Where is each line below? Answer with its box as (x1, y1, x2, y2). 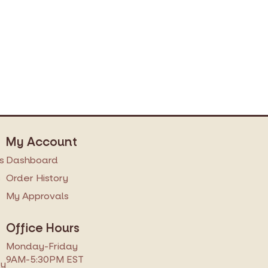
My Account (6, 135, 77, 151)
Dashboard (6, 154, 58, 167)
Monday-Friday (6, 240, 78, 253)
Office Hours (6, 221, 80, 237)
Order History (6, 172, 68, 185)
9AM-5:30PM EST (6, 253, 84, 266)
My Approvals (6, 190, 69, 203)
